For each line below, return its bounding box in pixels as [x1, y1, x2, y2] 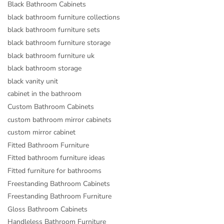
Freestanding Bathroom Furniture [7, 191, 111, 201]
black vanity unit [7, 76, 58, 86]
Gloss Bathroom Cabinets [7, 204, 87, 214]
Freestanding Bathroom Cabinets [7, 178, 110, 188]
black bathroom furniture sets [7, 25, 100, 35]
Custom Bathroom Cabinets [7, 102, 94, 112]
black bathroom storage [7, 63, 81, 73]
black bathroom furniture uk [7, 50, 94, 60]
